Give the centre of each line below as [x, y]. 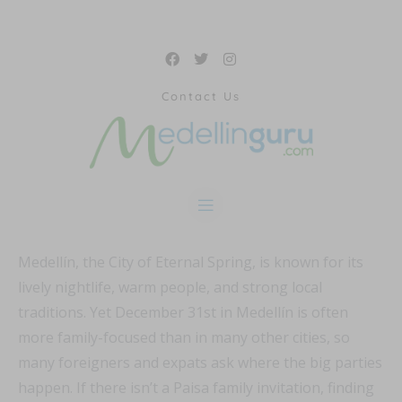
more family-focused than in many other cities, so [184, 338]
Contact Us [201, 96]
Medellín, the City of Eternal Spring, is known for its [191, 262]
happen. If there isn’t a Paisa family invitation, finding [196, 388]
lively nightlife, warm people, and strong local [170, 288]
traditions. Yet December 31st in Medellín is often [183, 313]
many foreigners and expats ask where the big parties [200, 363]
